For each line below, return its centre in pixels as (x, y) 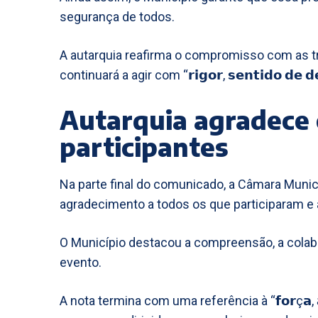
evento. (81, 262)
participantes (144, 147)
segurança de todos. (117, 17)
